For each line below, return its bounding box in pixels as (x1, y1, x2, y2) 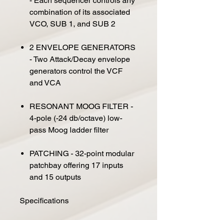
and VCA (29, 78, 61, 87)
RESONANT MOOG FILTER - (29, 101, 133, 111)
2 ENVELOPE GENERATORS (29, 42, 136, 52)
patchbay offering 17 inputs (29, 160, 123, 170)
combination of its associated (29, 7, 130, 17)
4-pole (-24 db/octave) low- (29, 113, 122, 123)
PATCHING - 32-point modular (29, 148, 134, 158)
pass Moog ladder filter (29, 125, 109, 135)
